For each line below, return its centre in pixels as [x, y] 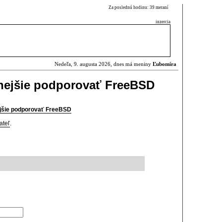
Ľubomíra [165, 64]
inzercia [163, 22]
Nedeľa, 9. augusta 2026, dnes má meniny [104, 64]
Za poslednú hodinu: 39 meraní [139, 7]
